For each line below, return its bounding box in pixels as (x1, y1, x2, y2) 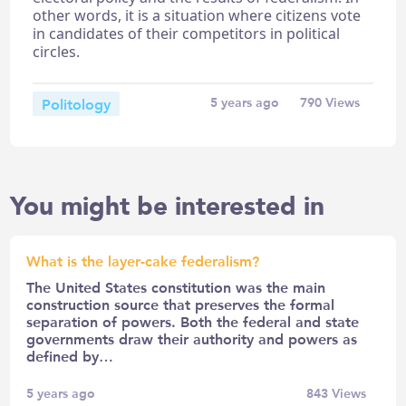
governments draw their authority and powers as (26, 328, 358, 348)
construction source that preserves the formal (26, 294, 335, 314)
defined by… (26, 345, 114, 365)
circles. (33, 41, 81, 62)
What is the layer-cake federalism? (26, 250, 260, 270)
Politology (42, 93, 111, 113)
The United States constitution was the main (26, 276, 326, 296)
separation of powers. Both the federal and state (26, 311, 360, 331)
